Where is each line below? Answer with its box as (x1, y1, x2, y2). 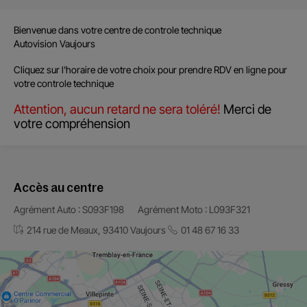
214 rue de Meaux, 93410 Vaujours (27, 224, 166, 236)
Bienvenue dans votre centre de (14, 24, 145, 36)
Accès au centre (14, 181, 103, 195)
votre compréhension (14, 116, 130, 132)
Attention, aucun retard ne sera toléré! (14, 101, 221, 117)
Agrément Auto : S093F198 (14, 204, 124, 215)
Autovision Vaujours (14, 38, 95, 49)
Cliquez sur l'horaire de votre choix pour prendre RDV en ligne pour (14, 64, 287, 75)
